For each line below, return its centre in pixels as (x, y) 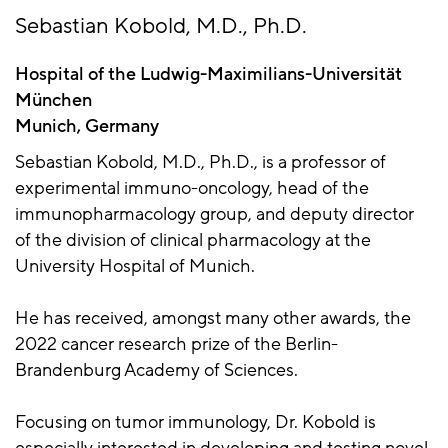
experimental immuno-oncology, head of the (192, 188)
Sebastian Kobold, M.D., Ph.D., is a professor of (200, 162)
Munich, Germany (87, 126)
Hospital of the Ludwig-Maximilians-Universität (208, 74)
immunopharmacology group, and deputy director (214, 214)
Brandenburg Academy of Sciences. (156, 370)
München (53, 100)
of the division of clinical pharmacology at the (193, 240)
